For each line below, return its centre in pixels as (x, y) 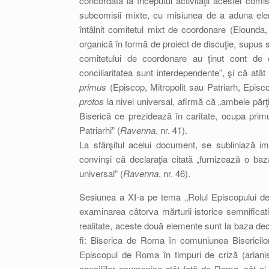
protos (93, 101)
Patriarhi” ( (100, 130)
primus (93, 87)
